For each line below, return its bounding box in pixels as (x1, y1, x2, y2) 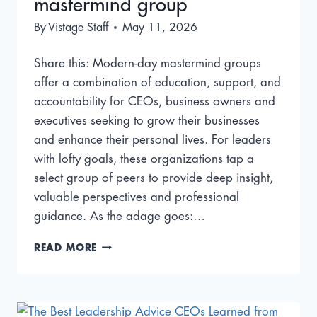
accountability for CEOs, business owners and (34, 95, 275, 108)
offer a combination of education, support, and (34, 76, 281, 88)
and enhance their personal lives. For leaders (34, 133, 271, 146)
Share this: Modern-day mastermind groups (34, 57, 261, 69)
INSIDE (96, 299, 132, 309)
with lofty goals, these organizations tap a (34, 152, 254, 165)
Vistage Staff (48, 21, 109, 33)
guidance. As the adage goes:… (34, 209, 205, 222)
